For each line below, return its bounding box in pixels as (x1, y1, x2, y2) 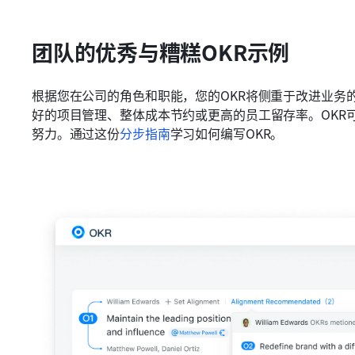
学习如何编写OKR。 (170, 124, 284, 143)
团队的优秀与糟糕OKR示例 (32, 36, 290, 68)
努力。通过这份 (32, 124, 120, 143)
